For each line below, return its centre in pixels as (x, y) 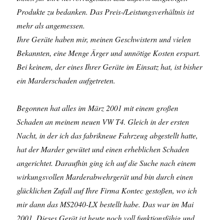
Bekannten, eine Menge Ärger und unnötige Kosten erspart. (109, 53)
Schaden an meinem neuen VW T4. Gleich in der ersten (103, 122)
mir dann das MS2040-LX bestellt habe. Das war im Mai (105, 204)
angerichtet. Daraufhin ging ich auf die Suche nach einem (107, 163)
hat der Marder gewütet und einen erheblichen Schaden (103, 149)
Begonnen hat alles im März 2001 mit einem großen (98, 108)
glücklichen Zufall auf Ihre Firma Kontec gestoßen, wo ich (107, 190)
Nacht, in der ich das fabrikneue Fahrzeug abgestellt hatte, (108, 135)
